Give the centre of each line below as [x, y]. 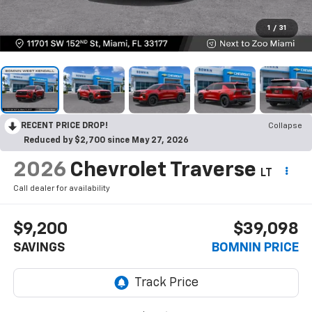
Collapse [285, 126]
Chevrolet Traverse [163, 170]
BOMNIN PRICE [256, 248]
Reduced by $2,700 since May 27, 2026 [106, 140]
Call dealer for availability [61, 188]
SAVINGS [39, 248]
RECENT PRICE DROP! [64, 126]
